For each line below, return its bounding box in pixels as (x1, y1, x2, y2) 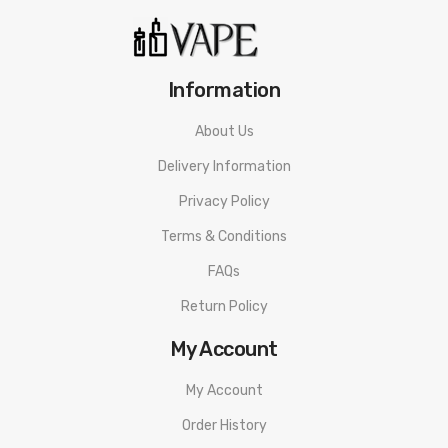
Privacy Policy (178, 192, 270, 210)
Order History (181, 416, 267, 434)
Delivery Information (157, 157, 291, 175)
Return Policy (180, 297, 268, 315)
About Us (194, 122, 254, 140)
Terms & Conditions (161, 227, 287, 245)
